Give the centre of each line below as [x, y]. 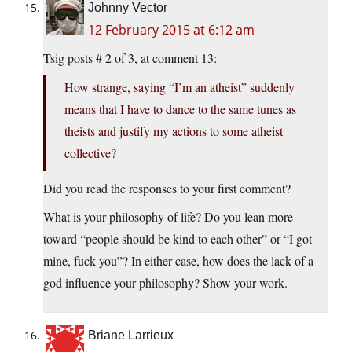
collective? [90, 153]
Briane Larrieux [131, 335]
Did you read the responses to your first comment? [167, 189]
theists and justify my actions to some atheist [174, 131]
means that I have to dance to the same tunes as [180, 109]
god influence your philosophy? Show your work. [165, 283]
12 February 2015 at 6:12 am [171, 30]
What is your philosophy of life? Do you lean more [168, 217]
